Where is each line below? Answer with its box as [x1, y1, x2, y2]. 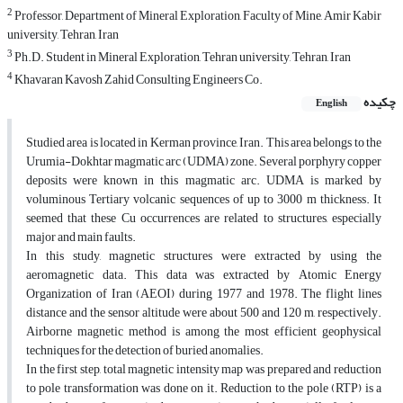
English [316, 94, 347, 113]
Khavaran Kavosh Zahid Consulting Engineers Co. [13, 67, 263, 93]
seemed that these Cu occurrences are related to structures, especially [26, 206, 381, 231]
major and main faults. [26, 225, 136, 250]
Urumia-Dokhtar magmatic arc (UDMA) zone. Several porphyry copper [26, 149, 381, 175]
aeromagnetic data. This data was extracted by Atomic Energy [26, 263, 381, 288]
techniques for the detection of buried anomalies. [26, 338, 264, 363]
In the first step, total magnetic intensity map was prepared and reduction [26, 357, 381, 382]
